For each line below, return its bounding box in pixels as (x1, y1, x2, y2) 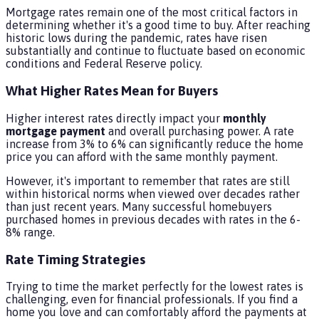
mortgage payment (6, 124, 105, 137)
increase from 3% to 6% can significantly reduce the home (6, 137, 303, 150)
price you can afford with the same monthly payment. (6, 150, 278, 163)
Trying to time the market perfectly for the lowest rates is (6, 280, 303, 293)
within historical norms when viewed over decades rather (6, 187, 300, 200)
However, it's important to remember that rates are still (6, 174, 290, 187)
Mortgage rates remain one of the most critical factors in (6, 6, 298, 19)
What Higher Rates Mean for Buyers (6, 83, 218, 99)
